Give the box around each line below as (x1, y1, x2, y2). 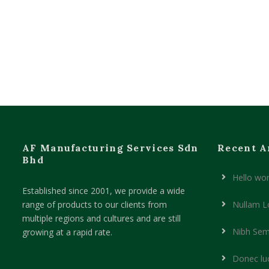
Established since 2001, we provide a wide (22, 185, 185, 196)
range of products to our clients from (22, 199, 167, 210)
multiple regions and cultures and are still (22, 213, 181, 224)
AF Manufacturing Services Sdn (22, 142, 199, 154)
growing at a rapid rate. (22, 226, 112, 238)
